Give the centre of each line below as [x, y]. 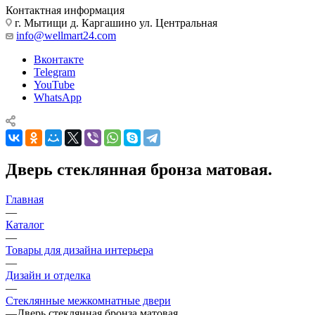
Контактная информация [65, 10]
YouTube [54, 84]
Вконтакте [59, 59]
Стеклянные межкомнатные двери [88, 300]
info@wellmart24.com [66, 35]
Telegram [54, 72]
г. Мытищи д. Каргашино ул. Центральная [115, 22]
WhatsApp [58, 97]
